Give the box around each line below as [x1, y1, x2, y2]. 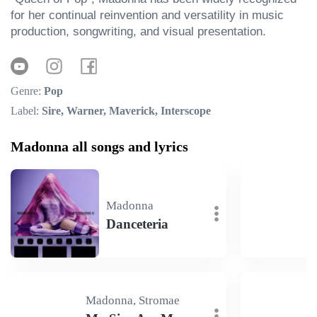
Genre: [11, 85, 41, 97]
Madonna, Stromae [86, 293, 180, 307]
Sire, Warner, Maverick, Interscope [39, 105, 211, 117]
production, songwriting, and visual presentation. [11, 25, 266, 38]
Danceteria [106, 216, 168, 231]
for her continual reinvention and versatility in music [11, 8, 284, 22]
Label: [11, 105, 39, 117]
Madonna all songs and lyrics [11, 139, 188, 154]
